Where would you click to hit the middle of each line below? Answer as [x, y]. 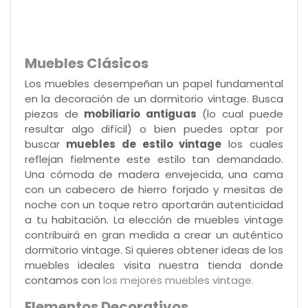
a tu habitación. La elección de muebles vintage [154, 220]
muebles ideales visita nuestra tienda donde [154, 265]
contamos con [64, 280]
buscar [42, 144]
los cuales [253, 144]
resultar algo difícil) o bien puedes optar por [154, 129]
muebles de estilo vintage [141, 144]
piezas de [52, 114]
